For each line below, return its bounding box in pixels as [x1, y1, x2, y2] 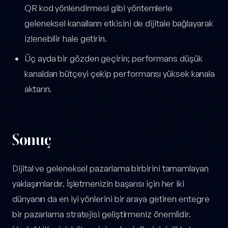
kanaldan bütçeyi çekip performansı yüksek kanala [24, 68, 215, 79]
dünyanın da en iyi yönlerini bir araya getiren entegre [12, 193, 210, 204]
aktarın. [24, 83, 52, 94]
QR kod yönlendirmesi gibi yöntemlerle [24, 3, 173, 14]
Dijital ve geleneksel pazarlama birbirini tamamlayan [12, 162, 209, 174]
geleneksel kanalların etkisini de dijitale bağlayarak [24, 18, 213, 29]
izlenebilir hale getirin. [24, 33, 107, 44]
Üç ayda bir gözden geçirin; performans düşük [24, 52, 203, 64]
